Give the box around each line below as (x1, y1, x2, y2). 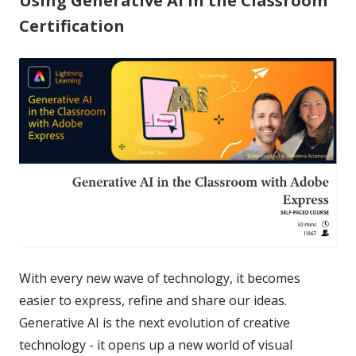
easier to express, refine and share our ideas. (19, 292, 287, 310)
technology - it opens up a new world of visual (19, 336, 292, 354)
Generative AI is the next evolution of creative (19, 314, 290, 332)
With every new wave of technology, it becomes (19, 269, 300, 288)
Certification (19, 14, 125, 37)
